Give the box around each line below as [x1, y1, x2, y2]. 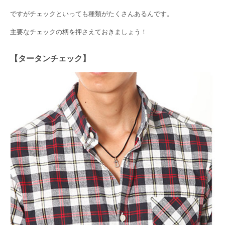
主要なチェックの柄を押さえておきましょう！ [10, 28, 147, 36]
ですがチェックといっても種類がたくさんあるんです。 [10, 10, 173, 18]
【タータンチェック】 [10, 54, 90, 63]
